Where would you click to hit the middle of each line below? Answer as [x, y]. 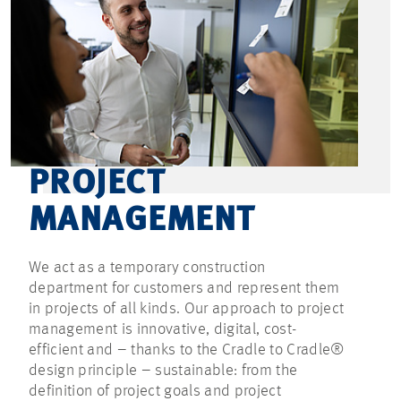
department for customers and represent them [184, 289]
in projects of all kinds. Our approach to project [187, 309]
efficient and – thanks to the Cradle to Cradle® [187, 350]
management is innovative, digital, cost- [163, 330]
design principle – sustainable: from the [163, 371]
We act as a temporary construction [147, 268]
